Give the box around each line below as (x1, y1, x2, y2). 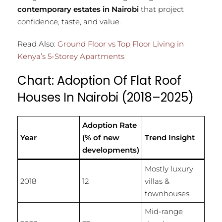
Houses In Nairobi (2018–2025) (17, 89, 194, 106)
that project (139, 4, 184, 14)
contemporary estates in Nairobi (17, 4, 139, 14)
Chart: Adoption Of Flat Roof (17, 72, 181, 89)
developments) (82, 145, 139, 155)
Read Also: (17, 39, 57, 49)
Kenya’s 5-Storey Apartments (17, 52, 124, 61)
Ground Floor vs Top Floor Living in (57, 39, 184, 49)
